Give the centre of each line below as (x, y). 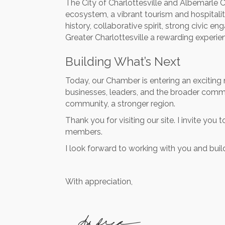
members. (84, 132)
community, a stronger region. (120, 104)
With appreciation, (99, 182)
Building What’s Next (123, 62)
